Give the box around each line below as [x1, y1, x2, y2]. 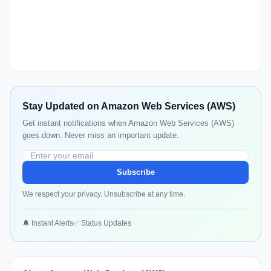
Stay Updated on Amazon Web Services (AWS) [22, 101, 235, 112]
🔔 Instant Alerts [22, 219, 73, 228]
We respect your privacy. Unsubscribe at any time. [22, 190, 185, 199]
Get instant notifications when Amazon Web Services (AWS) [22, 119, 234, 128]
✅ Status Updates [73, 219, 131, 228]
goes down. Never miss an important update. [22, 131, 179, 140]
